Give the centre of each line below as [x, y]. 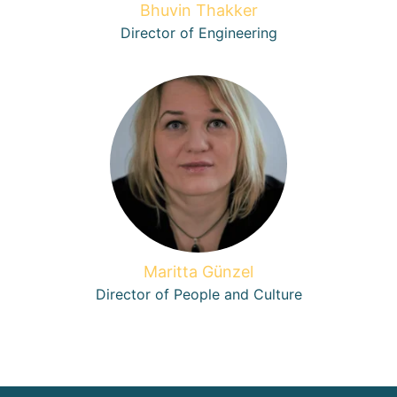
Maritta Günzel [198, 272]
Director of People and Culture [198, 294]
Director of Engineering [198, 33]
